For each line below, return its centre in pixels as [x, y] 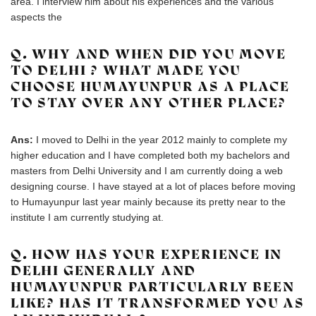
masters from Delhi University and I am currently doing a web [147, 171]
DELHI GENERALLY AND [104, 271]
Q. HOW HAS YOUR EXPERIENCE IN [147, 254]
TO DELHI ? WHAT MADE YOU [126, 70]
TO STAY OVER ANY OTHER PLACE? [149, 103]
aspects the [36, 17]
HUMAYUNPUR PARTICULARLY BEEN [153, 287]
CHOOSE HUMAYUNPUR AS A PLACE [150, 86]
